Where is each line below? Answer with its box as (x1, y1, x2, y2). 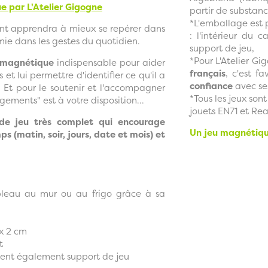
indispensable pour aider (54, 56, 165, 69)
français (189, 66, 226, 80)
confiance (189, 79, 233, 92)
